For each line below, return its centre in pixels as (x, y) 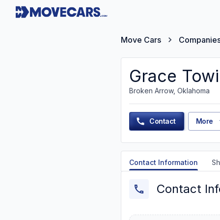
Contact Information (164, 162)
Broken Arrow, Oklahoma (169, 91)
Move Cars (141, 40)
